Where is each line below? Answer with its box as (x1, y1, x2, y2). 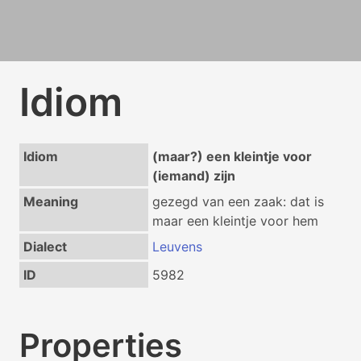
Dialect (23, 239, 67, 255)
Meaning (23, 193, 78, 210)
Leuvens (151, 239, 202, 255)
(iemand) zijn (151, 168, 235, 184)
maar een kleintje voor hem (151, 213, 318, 229)
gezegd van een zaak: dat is (151, 193, 324, 210)
